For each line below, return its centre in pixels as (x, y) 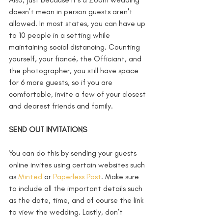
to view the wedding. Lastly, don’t (67, 212)
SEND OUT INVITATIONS (48, 130)
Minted (30, 177)
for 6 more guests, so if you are (62, 82)
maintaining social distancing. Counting (75, 47)
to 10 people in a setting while (60, 35)
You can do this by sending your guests (74, 153)
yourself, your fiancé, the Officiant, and (76, 59)
